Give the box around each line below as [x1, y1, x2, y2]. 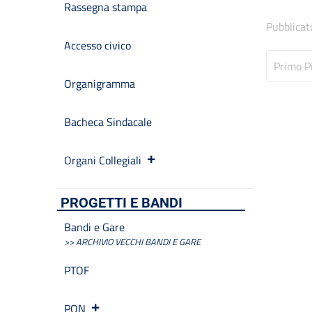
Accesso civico [64, 37, 131, 54]
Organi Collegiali [64, 152, 141, 169]
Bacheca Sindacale [64, 114, 152, 130]
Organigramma [64, 75, 135, 92]
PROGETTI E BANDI [61, 194, 182, 211]
